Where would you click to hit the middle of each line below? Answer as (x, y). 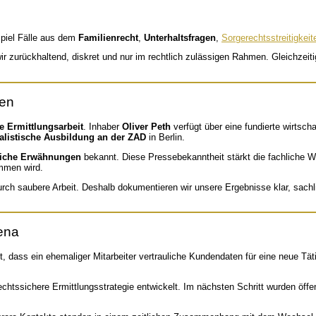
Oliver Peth (146, 127)
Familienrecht (108, 37)
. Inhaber (103, 127)
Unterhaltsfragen (180, 37)
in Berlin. (165, 138)
